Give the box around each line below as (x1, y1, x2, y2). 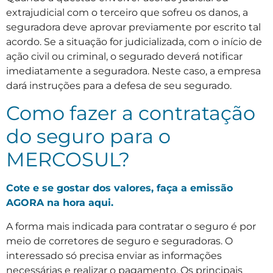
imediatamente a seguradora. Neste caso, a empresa (6, 65, 261, 77)
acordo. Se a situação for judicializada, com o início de (6, 35, 262, 48)
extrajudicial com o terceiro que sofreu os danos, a (6, 6, 248, 18)
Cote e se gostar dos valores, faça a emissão (6, 182, 233, 194)
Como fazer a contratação (6, 101, 255, 126)
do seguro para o (6, 124, 171, 149)
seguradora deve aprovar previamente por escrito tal (6, 21, 261, 33)
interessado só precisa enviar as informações (6, 249, 222, 261)
